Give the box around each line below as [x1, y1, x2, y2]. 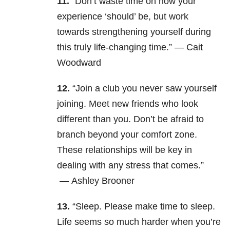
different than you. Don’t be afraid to [57, 114, 204, 125]
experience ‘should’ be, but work [57, 11, 188, 22]
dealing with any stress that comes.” [57, 160, 204, 171]
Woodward [57, 57, 101, 68]
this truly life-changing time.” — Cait [57, 42, 203, 53]
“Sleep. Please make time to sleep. [72, 201, 215, 212]
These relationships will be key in [57, 145, 192, 156]
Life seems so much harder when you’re [57, 217, 221, 227]
